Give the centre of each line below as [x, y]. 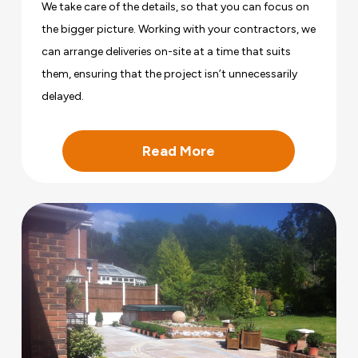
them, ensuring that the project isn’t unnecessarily [170, 74]
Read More [179, 151]
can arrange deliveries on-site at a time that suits [167, 51]
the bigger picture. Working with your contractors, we [179, 29]
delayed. [63, 96]
